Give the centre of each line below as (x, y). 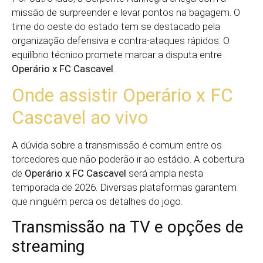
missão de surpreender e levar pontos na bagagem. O (126, 12)
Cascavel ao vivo (80, 118)
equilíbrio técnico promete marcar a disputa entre (117, 54)
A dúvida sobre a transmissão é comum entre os (117, 145)
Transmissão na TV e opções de (128, 227)
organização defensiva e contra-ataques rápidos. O (121, 40)
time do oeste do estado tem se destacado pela (116, 26)
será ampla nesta (165, 173)
